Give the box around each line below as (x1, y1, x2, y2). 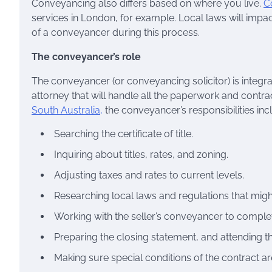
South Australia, (32, 104, 103, 116)
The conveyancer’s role (32, 51, 141, 63)
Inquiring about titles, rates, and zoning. (54, 149, 228, 160)
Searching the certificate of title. (54, 128, 193, 140)
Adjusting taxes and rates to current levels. (54, 169, 244, 181)
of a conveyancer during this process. (32, 27, 200, 38)
